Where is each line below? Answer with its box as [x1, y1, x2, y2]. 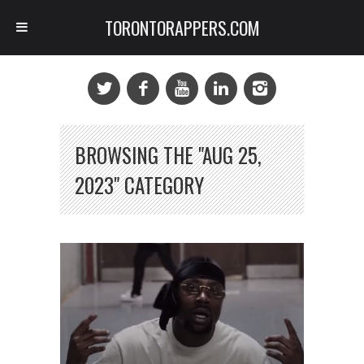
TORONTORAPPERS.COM [104, 15, 260, 41]
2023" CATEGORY [75, 170, 204, 200]
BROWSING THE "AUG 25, [75, 140, 262, 170]
